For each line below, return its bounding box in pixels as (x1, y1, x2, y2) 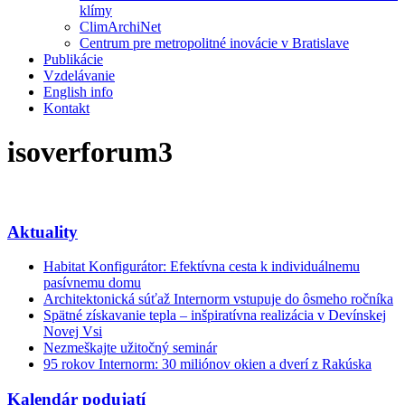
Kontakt (43, 100, 89, 116)
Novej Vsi (43, 324, 102, 340)
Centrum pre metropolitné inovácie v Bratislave (80, 35, 349, 51)
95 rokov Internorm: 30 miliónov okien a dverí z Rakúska (43, 356, 372, 372)
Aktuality (7, 221, 78, 241)
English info (43, 84, 113, 99)
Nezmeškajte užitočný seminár (43, 340, 217, 356)
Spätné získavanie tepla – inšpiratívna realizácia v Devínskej (43, 307, 386, 324)
